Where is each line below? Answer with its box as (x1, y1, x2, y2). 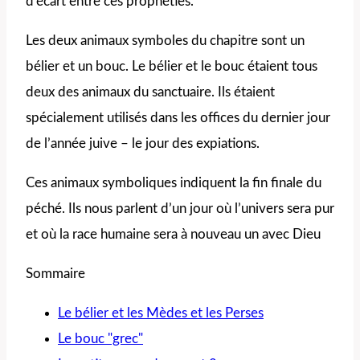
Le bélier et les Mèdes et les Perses (58, 306, 264, 321)
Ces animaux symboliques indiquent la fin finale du (26, 176, 321, 190)
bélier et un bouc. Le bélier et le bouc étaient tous (26, 59, 317, 74)
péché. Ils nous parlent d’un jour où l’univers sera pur (26, 202, 334, 216)
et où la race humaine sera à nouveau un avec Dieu (26, 227, 321, 242)
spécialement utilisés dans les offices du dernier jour (26, 111, 330, 125)
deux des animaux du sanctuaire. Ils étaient (26, 85, 275, 100)
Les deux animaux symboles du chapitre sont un (26, 34, 305, 48)
